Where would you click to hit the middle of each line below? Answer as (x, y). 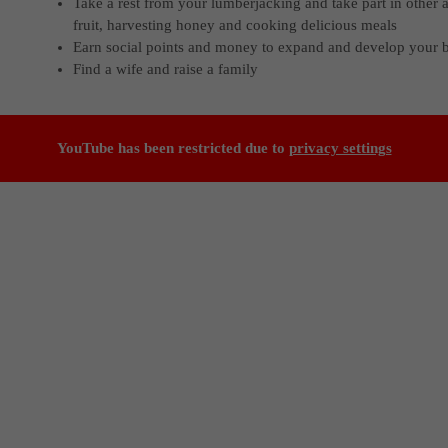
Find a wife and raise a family (166, 68)
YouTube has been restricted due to (172, 147)
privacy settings (340, 147)
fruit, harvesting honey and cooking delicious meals (235, 24)
